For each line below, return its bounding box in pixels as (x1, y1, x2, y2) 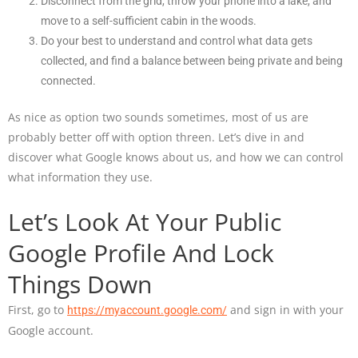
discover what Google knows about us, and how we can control (8, 149, 344, 165)
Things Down (8, 268, 152, 301)
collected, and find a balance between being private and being (41, 54, 344, 67)
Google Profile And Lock (8, 237, 274, 270)
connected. (41, 74, 97, 87)
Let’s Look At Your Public (8, 205, 281, 239)
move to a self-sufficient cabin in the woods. (41, 14, 257, 27)
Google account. (8, 323, 97, 339)
